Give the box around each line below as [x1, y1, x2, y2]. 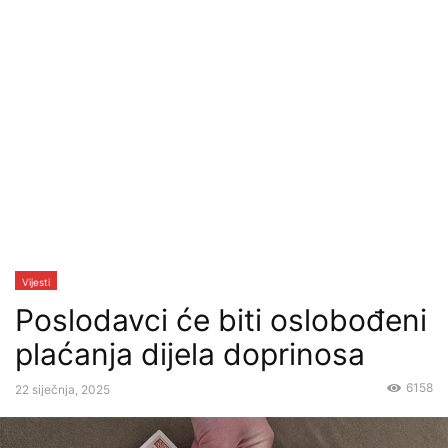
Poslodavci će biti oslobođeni [15, 302, 427, 338]
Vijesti [22, 276, 50, 288]
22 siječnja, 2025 [15, 382, 110, 397]
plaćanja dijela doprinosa [15, 336, 365, 372]
